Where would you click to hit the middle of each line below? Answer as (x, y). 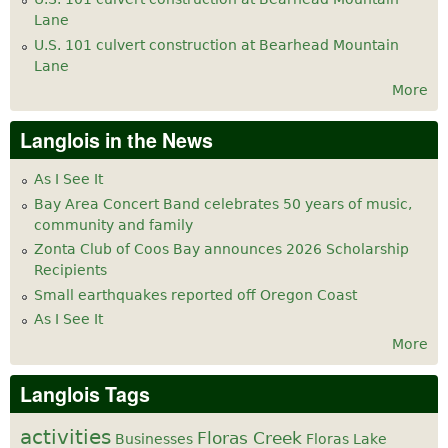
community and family (113, 224)
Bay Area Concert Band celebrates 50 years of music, (223, 203)
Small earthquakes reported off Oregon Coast (195, 294)
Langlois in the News (116, 140)
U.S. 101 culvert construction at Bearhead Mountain (216, 44)
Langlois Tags (85, 393)
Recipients (70, 270)
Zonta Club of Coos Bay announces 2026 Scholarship (221, 249)
